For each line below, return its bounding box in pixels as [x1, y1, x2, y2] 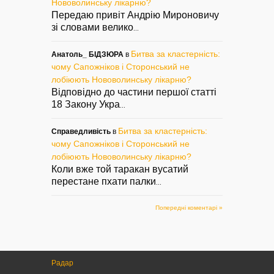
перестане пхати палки [51, 176, 156, 187]
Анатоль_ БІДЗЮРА [51, 50, 124, 59]
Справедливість [51, 127, 111, 136]
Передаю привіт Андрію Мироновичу [51, 9, 219, 20]
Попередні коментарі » [155, 204, 223, 211]
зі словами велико [51, 21, 133, 32]
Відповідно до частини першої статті [51, 86, 217, 97]
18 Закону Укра [51, 98, 120, 109]
